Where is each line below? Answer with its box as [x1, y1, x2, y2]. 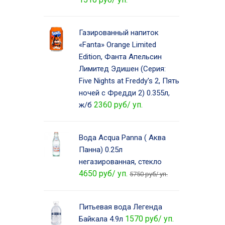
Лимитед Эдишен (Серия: [79, 64, 166, 73]
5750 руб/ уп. [130, 170, 168, 178]
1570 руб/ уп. [125, 213, 174, 223]
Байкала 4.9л [79, 214, 123, 223]
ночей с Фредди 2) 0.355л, [79, 88, 170, 97]
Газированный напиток [79, 28, 159, 37]
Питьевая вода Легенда [79, 202, 162, 211]
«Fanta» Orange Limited [79, 40, 156, 49]
